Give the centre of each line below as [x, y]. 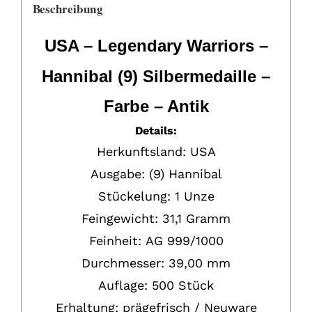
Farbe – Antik [156, 106]
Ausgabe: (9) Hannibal [156, 174]
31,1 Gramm [196, 218]
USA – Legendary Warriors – [158, 46]
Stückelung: [134, 196]
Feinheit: [115, 241]
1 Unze [194, 196]
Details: [156, 131]
